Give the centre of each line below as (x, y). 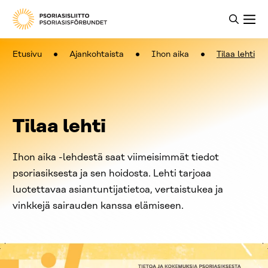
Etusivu (27, 55)
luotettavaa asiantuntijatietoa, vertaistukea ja (118, 190)
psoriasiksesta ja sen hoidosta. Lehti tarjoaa (112, 174)
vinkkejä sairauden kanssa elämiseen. (98, 206)
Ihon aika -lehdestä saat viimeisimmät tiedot (116, 158)
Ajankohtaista (97, 55)
